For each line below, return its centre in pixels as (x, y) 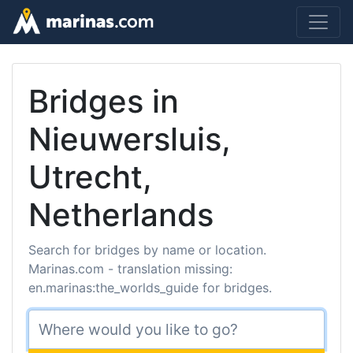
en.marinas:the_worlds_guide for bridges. (150, 288)
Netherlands (121, 215)
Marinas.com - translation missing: (130, 269)
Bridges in (104, 101)
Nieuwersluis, (130, 139)
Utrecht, (90, 177)
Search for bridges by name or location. (147, 250)
